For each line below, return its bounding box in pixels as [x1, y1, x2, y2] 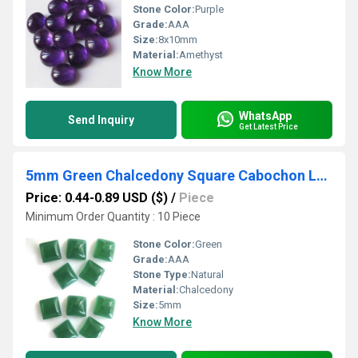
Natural [191, 268, 224, 280]
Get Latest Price [239, 121, 298, 131]
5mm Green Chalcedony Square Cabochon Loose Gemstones [316, 167, 328, 184]
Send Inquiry [68, 113, 134, 126]
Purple [195, 3, 224, 15]
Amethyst [179, 49, 223, 61]
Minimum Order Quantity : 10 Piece [26, 210, 201, 223]
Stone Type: [133, 268, 191, 280]
